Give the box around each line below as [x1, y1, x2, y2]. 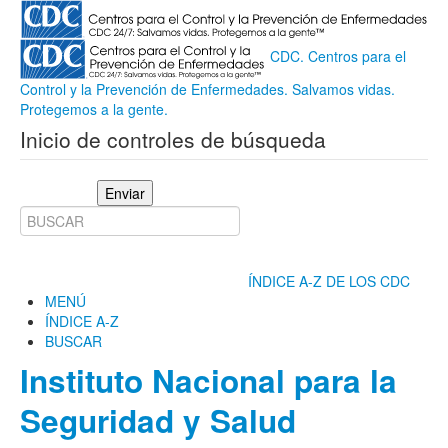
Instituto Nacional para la [20, 357, 397, 403]
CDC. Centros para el [270, 45, 406, 66]
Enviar [105, 182, 145, 203]
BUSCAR [45, 330, 102, 351]
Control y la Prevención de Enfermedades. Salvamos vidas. [20, 78, 395, 99]
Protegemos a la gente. [20, 98, 168, 119]
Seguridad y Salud [20, 397, 296, 443]
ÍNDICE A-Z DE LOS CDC [248, 270, 414, 291]
